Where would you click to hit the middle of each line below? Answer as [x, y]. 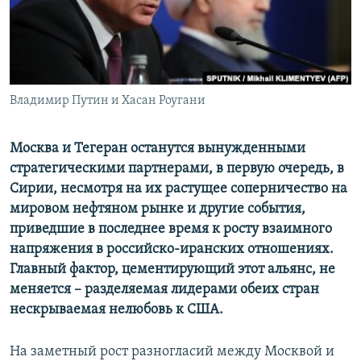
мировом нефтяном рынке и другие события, [158, 210]
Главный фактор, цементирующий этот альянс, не [172, 270]
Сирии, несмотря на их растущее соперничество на [178, 189]
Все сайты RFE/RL [83, 123]
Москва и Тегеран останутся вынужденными [158, 149]
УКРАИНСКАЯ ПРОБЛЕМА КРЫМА [105, 102]
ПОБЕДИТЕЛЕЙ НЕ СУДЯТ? [90, 15]
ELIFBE [44, 73]
